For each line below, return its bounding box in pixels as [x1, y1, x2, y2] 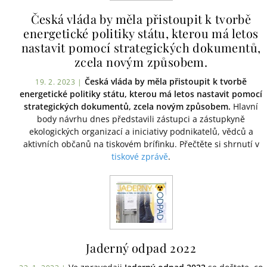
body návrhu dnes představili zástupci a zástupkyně [37, 113, 245, 125]
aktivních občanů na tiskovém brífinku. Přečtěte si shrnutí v [23, 138, 259, 150]
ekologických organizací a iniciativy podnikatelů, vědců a [29, 126, 253, 137]
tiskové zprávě [111, 151, 168, 162]
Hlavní [231, 101, 258, 112]
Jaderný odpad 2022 [85, 240, 197, 256]
